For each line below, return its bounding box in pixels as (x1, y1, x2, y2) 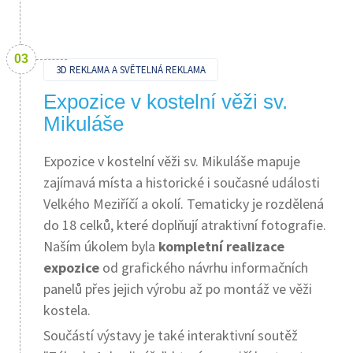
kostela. (43, 301, 91, 319)
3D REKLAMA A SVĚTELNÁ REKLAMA (56, 63, 206, 76)
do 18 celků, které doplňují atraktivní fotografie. (43, 216, 326, 234)
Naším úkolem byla (43, 237, 158, 255)
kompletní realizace (158, 237, 284, 255)
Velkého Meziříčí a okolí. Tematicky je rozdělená (43, 195, 324, 213)
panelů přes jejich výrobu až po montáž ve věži (43, 280, 312, 298)
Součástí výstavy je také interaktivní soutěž (43, 326, 298, 344)
